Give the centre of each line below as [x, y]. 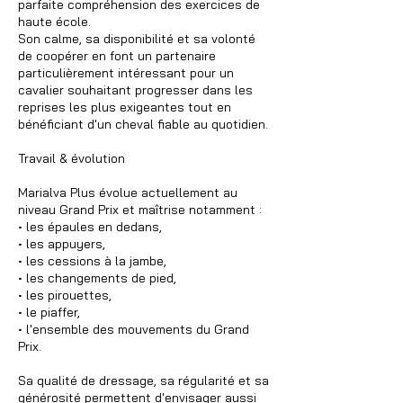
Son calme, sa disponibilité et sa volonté [137, 38]
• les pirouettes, [65, 295]
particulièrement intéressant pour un [126, 72]
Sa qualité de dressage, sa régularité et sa [143, 380]
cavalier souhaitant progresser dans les [135, 90]
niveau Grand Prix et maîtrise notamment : [140, 209]
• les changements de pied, [97, 278]
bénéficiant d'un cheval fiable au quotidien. [143, 124]
